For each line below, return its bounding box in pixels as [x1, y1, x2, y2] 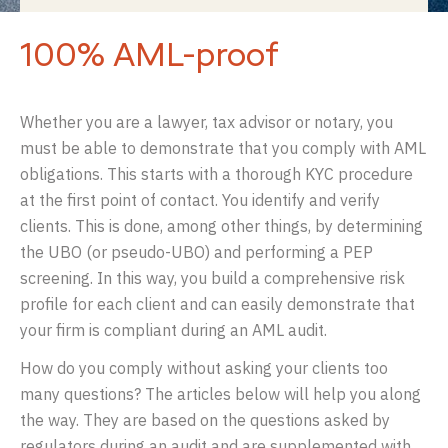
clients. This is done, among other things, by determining [20, 216, 423, 237]
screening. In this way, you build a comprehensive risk [20, 268, 405, 289]
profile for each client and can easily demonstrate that [20, 294, 415, 315]
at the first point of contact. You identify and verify [20, 190, 380, 211]
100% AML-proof [20, 41, 279, 74]
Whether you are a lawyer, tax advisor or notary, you [20, 112, 393, 133]
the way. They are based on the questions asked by [20, 410, 390, 431]
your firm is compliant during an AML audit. [20, 320, 327, 341]
